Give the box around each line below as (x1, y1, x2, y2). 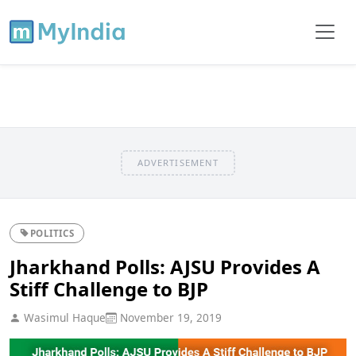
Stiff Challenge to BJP (10, 275, 208, 302)
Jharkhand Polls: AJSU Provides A (10, 253, 320, 280)
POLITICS (29, 226, 75, 239)
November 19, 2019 (117, 309, 222, 325)
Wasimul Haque (21, 309, 106, 325)
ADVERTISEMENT (137, 156, 219, 168)
